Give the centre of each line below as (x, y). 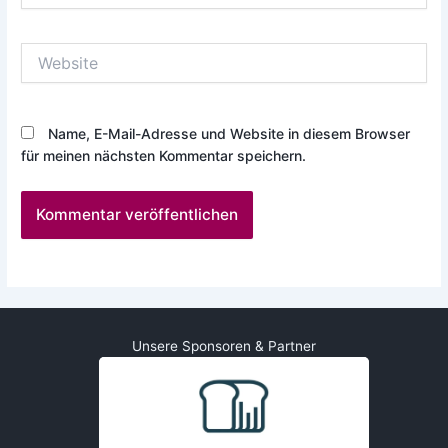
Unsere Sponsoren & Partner (224, 346)
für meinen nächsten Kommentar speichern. (164, 156)
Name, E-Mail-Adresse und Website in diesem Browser (229, 134)
